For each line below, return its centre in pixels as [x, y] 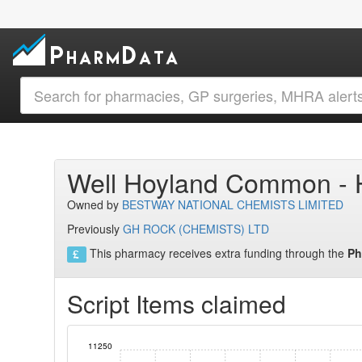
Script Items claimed [177, 303]
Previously [95, 229]
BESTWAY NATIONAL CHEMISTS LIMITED [233, 204]
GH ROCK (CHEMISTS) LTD [196, 229]
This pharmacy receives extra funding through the [217, 253]
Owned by [95, 204]
